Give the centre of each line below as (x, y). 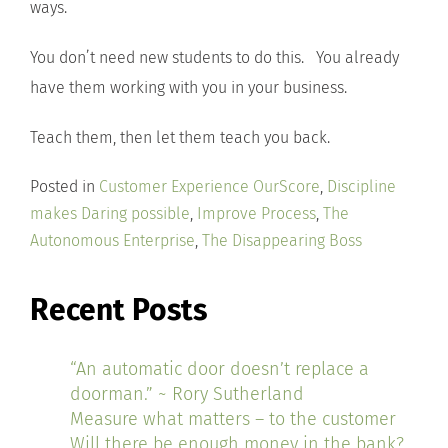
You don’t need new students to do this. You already (214, 57)
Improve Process (256, 213)
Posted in (64, 186)
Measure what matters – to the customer (233, 419)
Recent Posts (118, 310)
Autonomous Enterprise (112, 240)
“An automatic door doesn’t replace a (219, 369)
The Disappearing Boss (282, 240)
